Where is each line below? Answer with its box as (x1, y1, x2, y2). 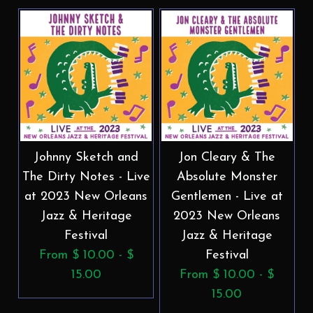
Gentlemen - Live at (170, 189, 283, 203)
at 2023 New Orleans (24, 189, 148, 203)
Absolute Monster (176, 170, 277, 184)
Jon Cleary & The (178, 150, 276, 164)
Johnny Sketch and (34, 150, 139, 164)
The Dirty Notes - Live (22, 170, 150, 184)
